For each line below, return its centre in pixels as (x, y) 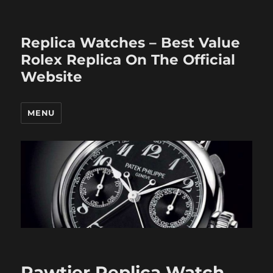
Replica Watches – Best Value (131, 43)
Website (52, 77)
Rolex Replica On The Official (128, 60)
